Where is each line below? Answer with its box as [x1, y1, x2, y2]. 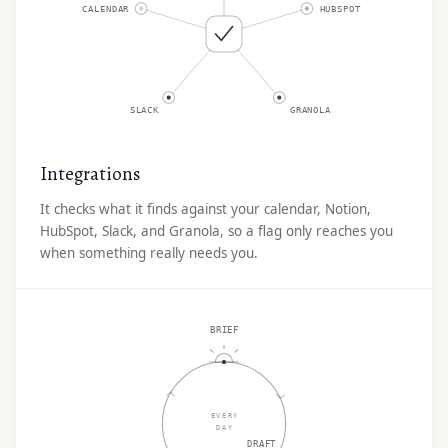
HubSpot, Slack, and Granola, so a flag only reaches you [40, 222, 393, 240]
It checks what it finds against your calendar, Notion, [40, 200, 371, 218]
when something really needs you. [40, 244, 258, 262]
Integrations [40, 161, 140, 187]
